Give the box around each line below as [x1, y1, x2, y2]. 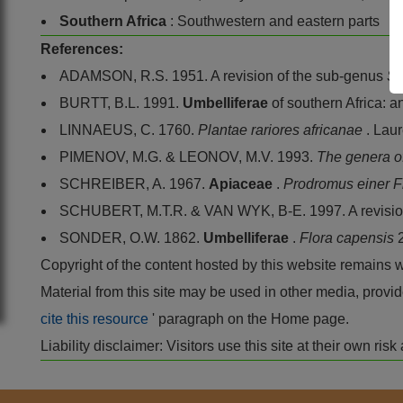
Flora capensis [300, 229, 398, 246]
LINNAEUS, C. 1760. [59, 121, 198, 138]
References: [40, 40, 123, 57]
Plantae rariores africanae [198, 121, 366, 138]
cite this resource [40, 310, 152, 327]
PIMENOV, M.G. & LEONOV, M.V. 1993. [59, 148, 317, 165]
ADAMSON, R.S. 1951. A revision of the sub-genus [59, 67, 387, 84]
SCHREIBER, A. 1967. [59, 175, 209, 192]
